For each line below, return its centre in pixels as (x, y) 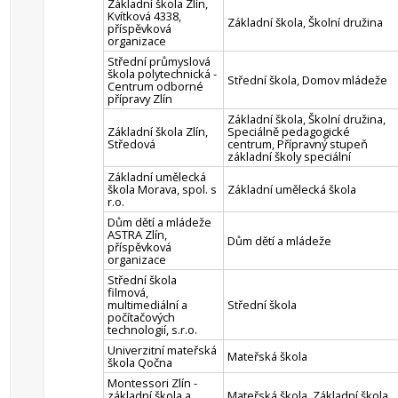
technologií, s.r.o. (152, 330)
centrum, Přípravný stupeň (298, 144)
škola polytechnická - (162, 74)
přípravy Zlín (140, 99)
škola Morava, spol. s (162, 189)
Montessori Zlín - (152, 383)
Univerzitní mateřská (162, 350)
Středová (131, 144)
